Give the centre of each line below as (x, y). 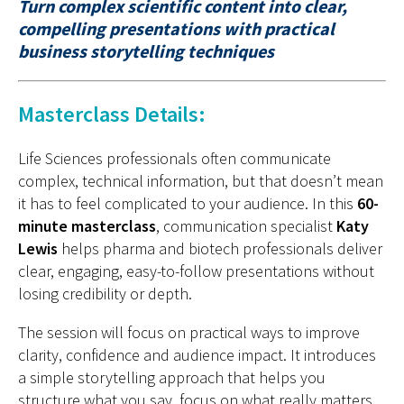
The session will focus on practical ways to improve (189, 332)
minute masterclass (87, 226)
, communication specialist (246, 226)
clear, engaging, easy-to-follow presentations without (196, 271)
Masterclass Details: (112, 114)
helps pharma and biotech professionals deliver (220, 248)
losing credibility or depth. (105, 294)
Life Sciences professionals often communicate (174, 158)
